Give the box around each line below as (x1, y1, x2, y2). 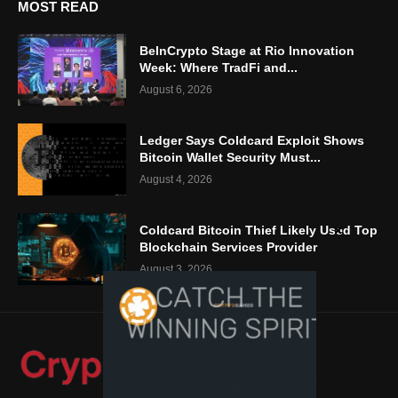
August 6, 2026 (139, 84, 213, 97)
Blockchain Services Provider (139, 239, 318, 254)
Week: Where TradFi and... (139, 60, 298, 76)
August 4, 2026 (139, 172, 213, 186)
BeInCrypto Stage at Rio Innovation (139, 44, 355, 59)
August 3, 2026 (139, 262, 213, 275)
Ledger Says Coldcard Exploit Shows (139, 132, 365, 147)
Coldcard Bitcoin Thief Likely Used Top (139, 222, 378, 237)
